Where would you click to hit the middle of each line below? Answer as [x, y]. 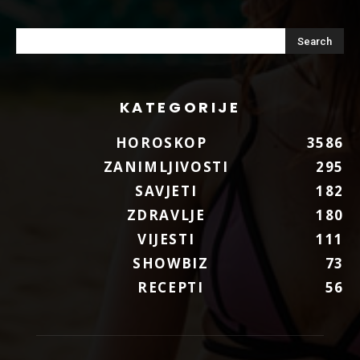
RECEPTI [171, 287]
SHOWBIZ [171, 263]
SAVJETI [166, 190]
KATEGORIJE [180, 107]
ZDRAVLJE [166, 215]
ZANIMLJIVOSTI [166, 166]
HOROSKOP [161, 142]
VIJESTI [166, 239]
